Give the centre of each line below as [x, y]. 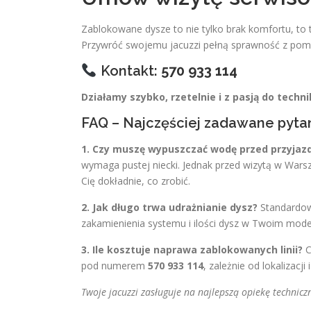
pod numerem [115, 266]
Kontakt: [129, 71]
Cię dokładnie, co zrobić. [136, 181]
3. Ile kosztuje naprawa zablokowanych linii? [192, 250]
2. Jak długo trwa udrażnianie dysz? [169, 207]
